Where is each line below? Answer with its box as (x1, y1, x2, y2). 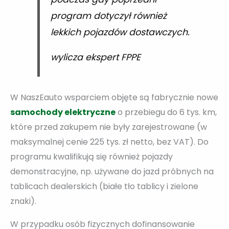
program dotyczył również (50, 9, 167, 22)
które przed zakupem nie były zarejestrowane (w (10, 121, 207, 133)
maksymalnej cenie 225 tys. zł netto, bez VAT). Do (10, 135, 209, 148)
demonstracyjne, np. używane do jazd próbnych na (10, 165, 214, 177)
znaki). (10, 195, 36, 207)
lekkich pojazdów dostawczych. (50, 26, 190, 38)
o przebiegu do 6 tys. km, (116, 106, 217, 118)
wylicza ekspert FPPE (50, 51, 141, 64)
